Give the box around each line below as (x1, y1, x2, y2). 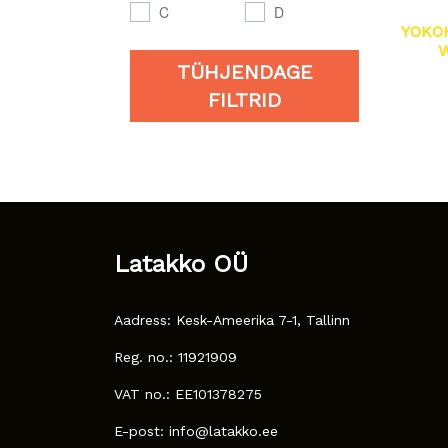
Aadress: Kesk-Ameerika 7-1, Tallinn (114, 311, 350, 328)
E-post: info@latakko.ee (114, 422, 278, 439)
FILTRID (208, 88, 281, 113)
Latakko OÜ (114, 249, 248, 278)
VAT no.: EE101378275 (114, 385, 262, 402)
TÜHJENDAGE (176, 60, 313, 85)
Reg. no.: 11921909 (114, 348, 237, 365)
